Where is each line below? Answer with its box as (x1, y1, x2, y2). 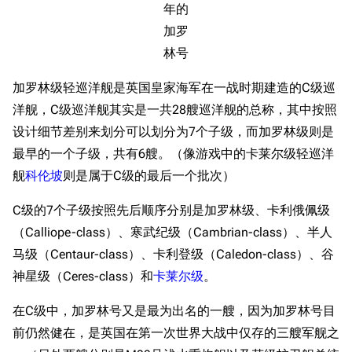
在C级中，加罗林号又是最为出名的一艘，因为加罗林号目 (13, 303, 335, 318)
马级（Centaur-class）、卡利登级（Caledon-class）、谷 (13, 247, 334, 262)
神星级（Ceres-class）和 (13, 269, 153, 284)
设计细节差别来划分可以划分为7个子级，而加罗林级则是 (13, 124, 334, 139)
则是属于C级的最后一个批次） (63, 168, 235, 183)
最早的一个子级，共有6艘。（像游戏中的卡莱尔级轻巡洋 (13, 146, 334, 161)
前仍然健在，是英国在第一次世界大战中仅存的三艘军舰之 (13, 325, 339, 340)
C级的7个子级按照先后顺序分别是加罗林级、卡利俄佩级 (13, 203, 330, 218)
